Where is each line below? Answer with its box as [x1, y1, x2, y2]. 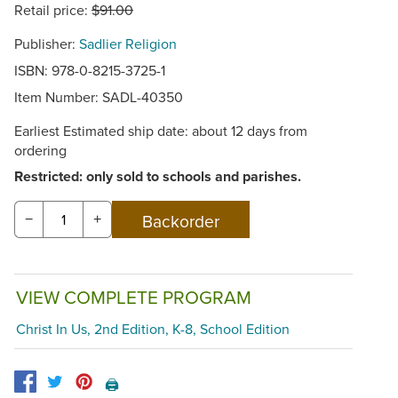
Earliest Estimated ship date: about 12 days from [14, 121, 307, 140]
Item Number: [14, 87, 102, 107]
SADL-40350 [102, 87, 183, 107]
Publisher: [14, 34, 79, 53]
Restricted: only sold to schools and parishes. [14, 166, 301, 187]
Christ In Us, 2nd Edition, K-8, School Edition [16, 319, 290, 339]
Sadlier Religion [79, 34, 177, 53]
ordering [14, 140, 67, 160]
